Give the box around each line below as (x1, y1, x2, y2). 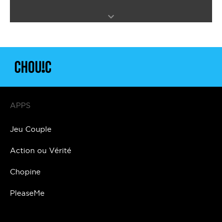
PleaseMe (10, 189, 45, 198)
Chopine (10, 167, 41, 176)
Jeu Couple (10, 125, 52, 134)
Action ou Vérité (10, 146, 71, 155)
